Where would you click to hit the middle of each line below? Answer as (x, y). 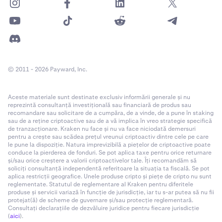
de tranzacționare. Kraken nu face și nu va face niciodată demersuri (102, 129)
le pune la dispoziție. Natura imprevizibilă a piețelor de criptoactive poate (109, 145)
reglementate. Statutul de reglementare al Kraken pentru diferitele (101, 184)
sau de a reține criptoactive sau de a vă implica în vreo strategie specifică (110, 121)
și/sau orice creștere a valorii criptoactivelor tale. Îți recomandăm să (102, 161)
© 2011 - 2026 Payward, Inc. (48, 69)
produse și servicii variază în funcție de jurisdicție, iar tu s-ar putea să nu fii (111, 192)
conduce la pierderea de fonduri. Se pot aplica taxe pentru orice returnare (110, 153)
